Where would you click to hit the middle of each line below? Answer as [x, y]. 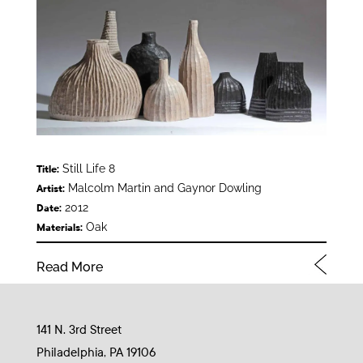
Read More [69, 267]
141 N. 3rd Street [79, 329]
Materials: [59, 227]
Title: [47, 169]
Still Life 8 [87, 168]
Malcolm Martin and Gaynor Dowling [163, 188]
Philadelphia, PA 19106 [96, 352]
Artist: [50, 188]
